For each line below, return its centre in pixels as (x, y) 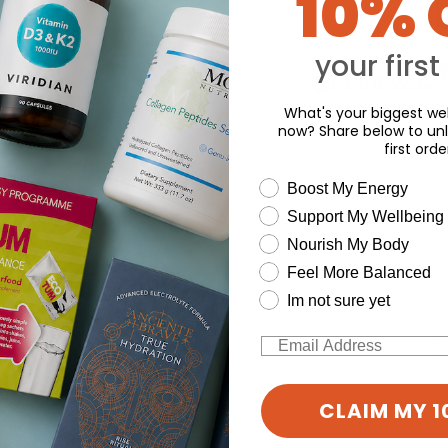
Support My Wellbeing (365, 216)
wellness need (312, 185)
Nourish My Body (348, 244)
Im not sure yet (338, 300)
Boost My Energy (347, 188)
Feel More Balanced (359, 272)
